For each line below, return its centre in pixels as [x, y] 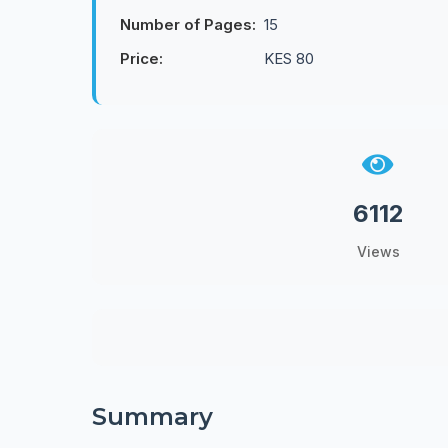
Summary [152, 416]
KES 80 [289, 58]
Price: [141, 58]
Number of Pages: [188, 24]
